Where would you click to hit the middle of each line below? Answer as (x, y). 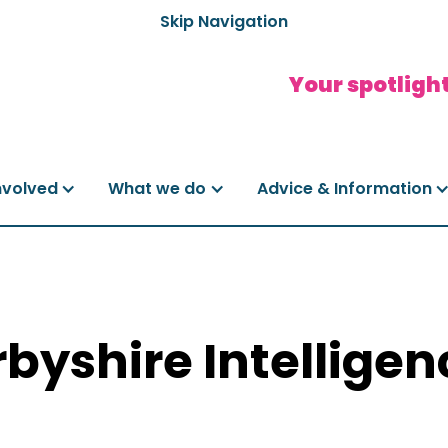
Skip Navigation (224, 21)
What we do (157, 188)
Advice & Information (344, 188)
